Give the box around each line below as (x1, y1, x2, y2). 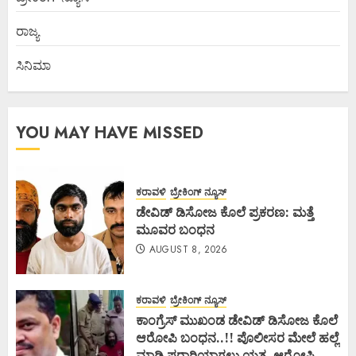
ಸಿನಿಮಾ (16, 56, 51, 74)
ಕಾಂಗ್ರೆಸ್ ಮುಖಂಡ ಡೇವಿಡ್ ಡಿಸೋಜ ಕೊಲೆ (136, 311, 338, 329)
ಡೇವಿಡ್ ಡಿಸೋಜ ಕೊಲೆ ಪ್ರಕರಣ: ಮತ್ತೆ (136, 203, 314, 221)
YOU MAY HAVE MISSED (16, 121, 203, 145)
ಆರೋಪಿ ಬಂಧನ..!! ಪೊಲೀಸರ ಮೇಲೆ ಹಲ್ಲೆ (136, 328, 339, 346)
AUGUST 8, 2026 (149, 242, 228, 257)
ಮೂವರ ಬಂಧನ (136, 221, 215, 238)
